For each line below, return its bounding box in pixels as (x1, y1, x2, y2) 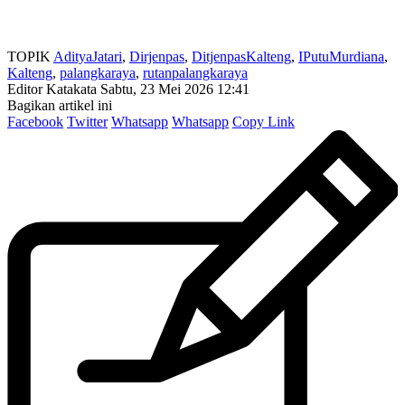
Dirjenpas (129, 48, 184, 64)
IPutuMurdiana (298, 48, 384, 64)
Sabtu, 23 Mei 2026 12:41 (100, 80, 250, 97)
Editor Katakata (7, 80, 97, 97)
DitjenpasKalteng (192, 48, 291, 64)
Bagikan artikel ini (7, 97, 112, 113)
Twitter (67, 113, 108, 129)
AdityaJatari (53, 48, 122, 64)
